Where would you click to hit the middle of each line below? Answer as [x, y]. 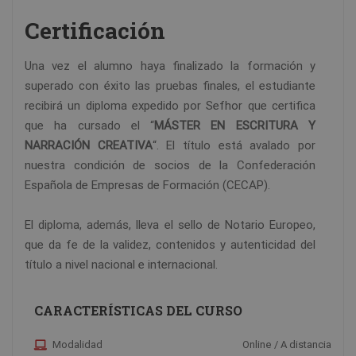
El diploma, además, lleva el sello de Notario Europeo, [170, 225]
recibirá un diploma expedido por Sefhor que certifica [170, 106]
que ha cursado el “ [90, 126]
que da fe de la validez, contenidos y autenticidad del [170, 245]
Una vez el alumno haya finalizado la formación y [170, 66]
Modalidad [77, 345]
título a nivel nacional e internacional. [121, 265]
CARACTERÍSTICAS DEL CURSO [138, 311]
